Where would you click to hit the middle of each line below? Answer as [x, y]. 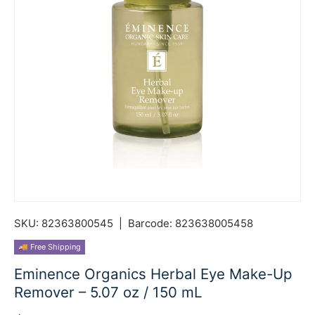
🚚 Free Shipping [50, 247]
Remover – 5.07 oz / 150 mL [108, 292]
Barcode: [150, 224]
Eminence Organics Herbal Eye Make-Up [153, 274]
